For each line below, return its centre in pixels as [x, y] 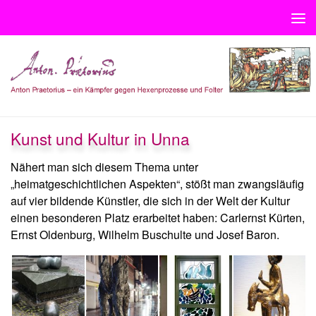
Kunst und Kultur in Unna [100, 138]
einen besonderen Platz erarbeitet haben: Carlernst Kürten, [158, 217]
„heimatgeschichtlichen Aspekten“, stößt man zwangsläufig [157, 183]
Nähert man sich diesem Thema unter [104, 166]
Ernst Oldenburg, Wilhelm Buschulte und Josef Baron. [145, 234]
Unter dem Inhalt [63, 22]
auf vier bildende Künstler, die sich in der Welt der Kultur [150, 200]
